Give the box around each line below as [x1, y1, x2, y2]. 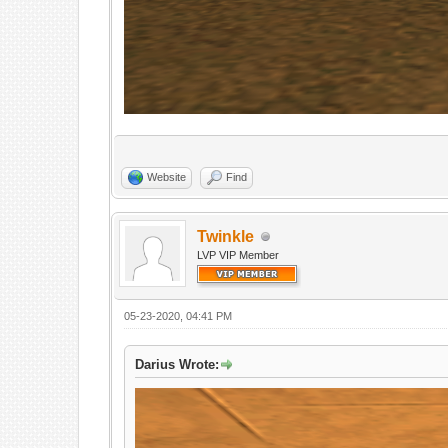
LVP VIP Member [197, 249, 280, 261]
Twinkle [197, 228, 255, 245]
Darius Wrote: [135, 357, 220, 372]
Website [147, 171, 187, 183]
